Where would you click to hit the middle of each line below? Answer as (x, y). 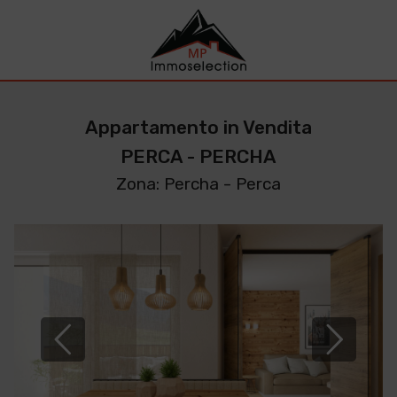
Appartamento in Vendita (198, 127)
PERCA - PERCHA (198, 156)
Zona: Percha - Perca (198, 184)
